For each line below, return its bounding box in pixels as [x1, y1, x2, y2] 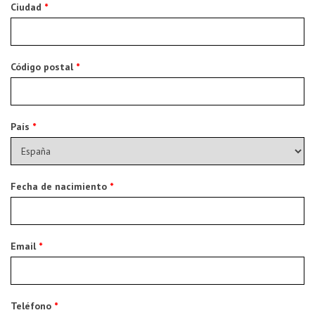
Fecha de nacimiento [11, 180, 110, 193]
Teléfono [11, 300, 54, 313]
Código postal [11, 60, 76, 74]
